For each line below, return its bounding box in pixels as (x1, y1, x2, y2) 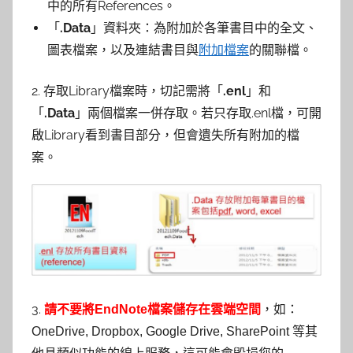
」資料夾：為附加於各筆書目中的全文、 (91, 20, 318, 36)
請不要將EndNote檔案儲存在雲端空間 (44, 302, 261, 316)
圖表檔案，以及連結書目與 (47, 43, 199, 58)
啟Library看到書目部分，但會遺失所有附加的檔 (32, 128, 299, 143)
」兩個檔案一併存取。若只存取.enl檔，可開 (75, 106, 321, 121)
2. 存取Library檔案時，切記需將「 (32, 84, 223, 99)
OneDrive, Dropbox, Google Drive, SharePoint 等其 (32, 324, 318, 338)
